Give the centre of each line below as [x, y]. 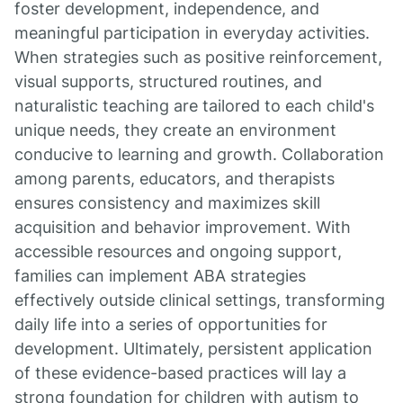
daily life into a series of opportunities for [171, 324]
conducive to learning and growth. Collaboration [199, 154]
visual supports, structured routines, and [168, 81]
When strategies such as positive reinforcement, [198, 57]
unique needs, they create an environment [175, 130]
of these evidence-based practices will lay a [180, 373]
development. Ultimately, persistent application [193, 349]
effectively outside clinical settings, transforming [200, 300]
